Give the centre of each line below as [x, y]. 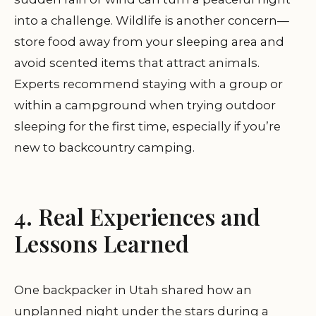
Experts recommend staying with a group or [148, 84]
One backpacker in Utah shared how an [133, 290]
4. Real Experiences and [137, 217]
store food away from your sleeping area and [149, 42]
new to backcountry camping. [104, 148]
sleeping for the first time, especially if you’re [147, 127]
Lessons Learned [102, 243]
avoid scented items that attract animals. [137, 63]
